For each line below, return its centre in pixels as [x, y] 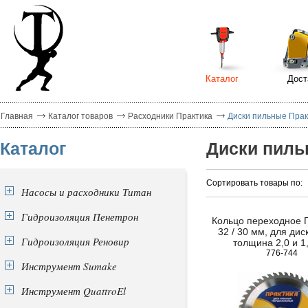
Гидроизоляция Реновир [75, 241]
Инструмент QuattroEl [74, 291]
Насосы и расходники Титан [86, 192]
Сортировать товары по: [254, 183]
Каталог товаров [80, 116]
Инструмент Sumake [69, 266]
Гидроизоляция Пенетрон [80, 217]
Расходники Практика [170, 116]
